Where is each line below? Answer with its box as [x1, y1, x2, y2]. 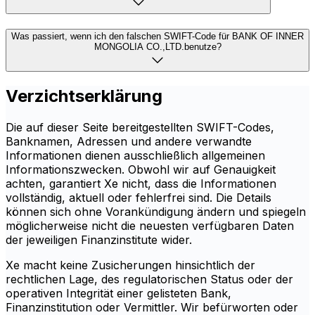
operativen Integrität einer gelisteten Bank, [6, 286, 231, 301]
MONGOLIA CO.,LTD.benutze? [94, 41, 221, 53]
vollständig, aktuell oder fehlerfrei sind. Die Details [6, 191, 271, 205]
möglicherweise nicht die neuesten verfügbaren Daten [6, 219, 294, 233]
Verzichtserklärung [6, 86, 162, 107]
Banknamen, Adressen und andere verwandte [6, 134, 252, 149]
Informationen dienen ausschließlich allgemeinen [6, 148, 265, 163]
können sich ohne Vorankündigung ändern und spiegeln [6, 205, 306, 219]
